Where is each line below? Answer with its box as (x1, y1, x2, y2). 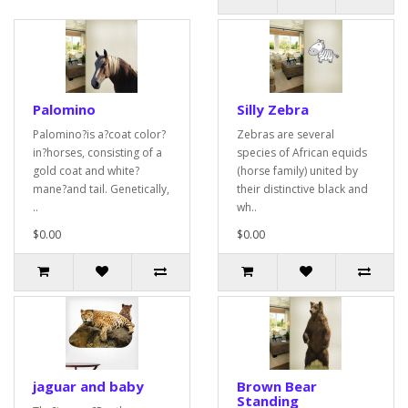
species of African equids (237, 145, 367, 160)
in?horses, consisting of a (33, 145, 162, 160)
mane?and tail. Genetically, (33, 181, 169, 197)
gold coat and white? (33, 163, 139, 178)
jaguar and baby (33, 377, 144, 395)
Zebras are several (237, 127, 334, 142)
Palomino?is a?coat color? (33, 127, 166, 142)
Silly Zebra (237, 100, 309, 118)
